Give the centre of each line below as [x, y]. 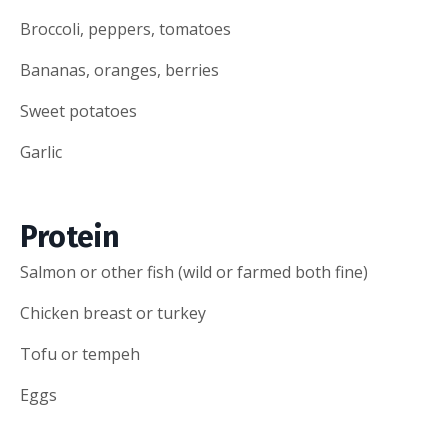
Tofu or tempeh [80, 353]
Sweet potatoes [78, 110]
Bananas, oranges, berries [119, 69]
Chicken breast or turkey [113, 312]
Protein [70, 236]
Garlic [41, 151]
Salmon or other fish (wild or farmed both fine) [194, 271]
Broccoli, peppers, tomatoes [125, 28]
